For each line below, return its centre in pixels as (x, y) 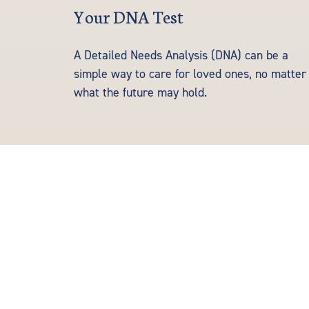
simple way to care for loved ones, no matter (190, 74)
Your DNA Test (129, 16)
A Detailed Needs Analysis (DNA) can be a (181, 56)
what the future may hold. (140, 93)
